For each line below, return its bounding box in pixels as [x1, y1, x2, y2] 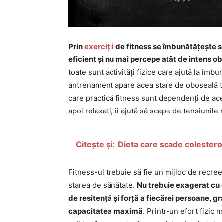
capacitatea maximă [68, 206, 143, 216]
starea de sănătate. [68, 180, 137, 190]
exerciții [84, 41, 114, 51]
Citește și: [76, 139, 115, 149]
